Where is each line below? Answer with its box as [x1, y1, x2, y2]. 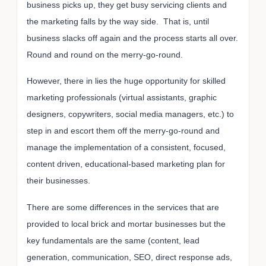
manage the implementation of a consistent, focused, [27, 142, 226, 153]
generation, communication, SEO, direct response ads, [27, 252, 232, 262]
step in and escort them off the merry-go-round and [27, 126, 220, 136]
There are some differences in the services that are [27, 202, 219, 213]
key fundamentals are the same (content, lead [27, 236, 199, 246]
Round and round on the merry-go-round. [27, 49, 183, 59]
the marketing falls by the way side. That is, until [27, 16, 209, 26]
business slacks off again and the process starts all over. [27, 33, 238, 43]
